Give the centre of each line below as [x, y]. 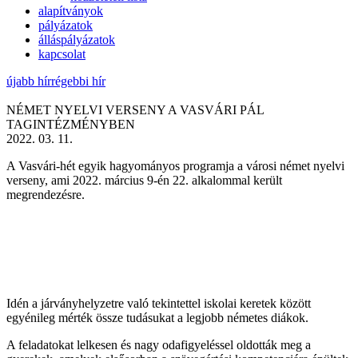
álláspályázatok [77, 39]
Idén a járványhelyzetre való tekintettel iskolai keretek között [159, 303]
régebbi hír [78, 81]
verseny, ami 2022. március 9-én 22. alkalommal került [144, 180]
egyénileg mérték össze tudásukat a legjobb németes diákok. [157, 317]
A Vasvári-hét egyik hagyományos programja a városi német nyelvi [175, 165]
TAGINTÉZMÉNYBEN [71, 124]
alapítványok [71, 10]
